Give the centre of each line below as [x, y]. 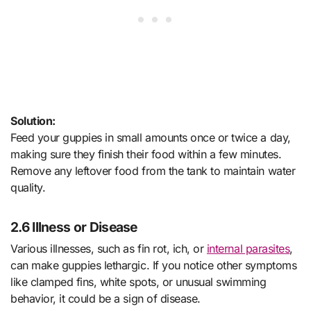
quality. [28, 188]
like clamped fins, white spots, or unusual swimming [138, 282]
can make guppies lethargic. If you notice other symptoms [154, 266]
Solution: [33, 121]
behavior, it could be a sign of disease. [106, 299]
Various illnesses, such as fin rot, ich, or [109, 249]
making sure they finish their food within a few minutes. [146, 154]
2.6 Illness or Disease [74, 227]
